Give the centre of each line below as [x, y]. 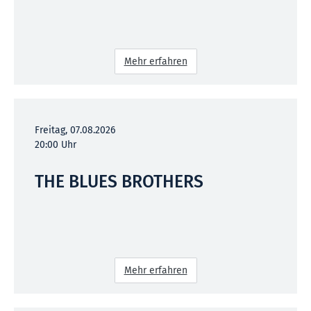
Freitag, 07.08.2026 [75, 130]
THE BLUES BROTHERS [119, 182]
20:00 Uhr [56, 144]
